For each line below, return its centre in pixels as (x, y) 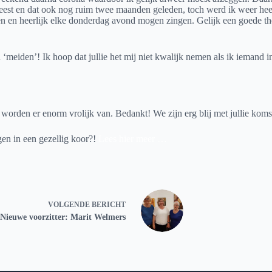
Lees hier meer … (133, 138)
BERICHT (109, 205)
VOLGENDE (70, 205)
